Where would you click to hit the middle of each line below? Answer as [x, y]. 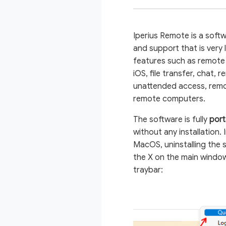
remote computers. [169, 99]
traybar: [148, 170]
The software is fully [171, 120]
